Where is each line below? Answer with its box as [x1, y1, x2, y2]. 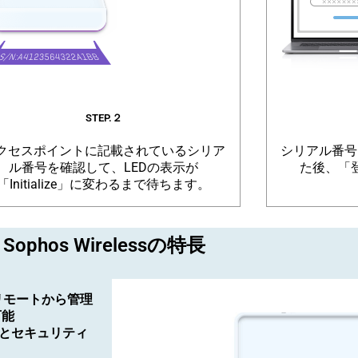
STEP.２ [85, 112, 122, 125]
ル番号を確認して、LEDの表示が [9, 160, 199, 176]
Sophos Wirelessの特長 [2, 234, 205, 257]
